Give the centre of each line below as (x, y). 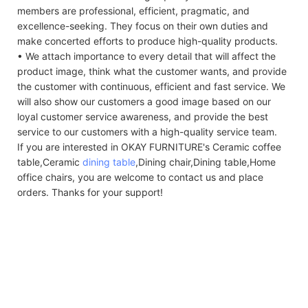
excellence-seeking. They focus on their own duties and (143, 25)
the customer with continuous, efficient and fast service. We (151, 86)
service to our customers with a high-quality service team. (147, 131)
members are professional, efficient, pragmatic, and (133, 10)
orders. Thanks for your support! (90, 192)
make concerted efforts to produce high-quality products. (147, 41)
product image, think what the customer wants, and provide (152, 71)
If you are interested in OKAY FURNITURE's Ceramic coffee (149, 146)
